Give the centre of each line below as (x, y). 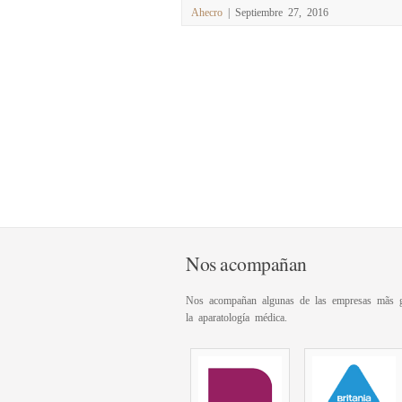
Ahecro (207, 12)
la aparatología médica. (236, 317)
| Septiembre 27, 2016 (275, 12)
